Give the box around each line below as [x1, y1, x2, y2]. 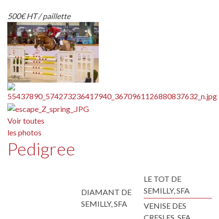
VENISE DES [144, 201, 186, 211]
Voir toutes [7, 116, 44, 126]
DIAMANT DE [81, 187, 131, 197]
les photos [7, 128, 42, 137]
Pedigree [7, 138, 75, 160]
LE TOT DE [144, 174, 181, 184]
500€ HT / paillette [7, 11, 70, 21]
